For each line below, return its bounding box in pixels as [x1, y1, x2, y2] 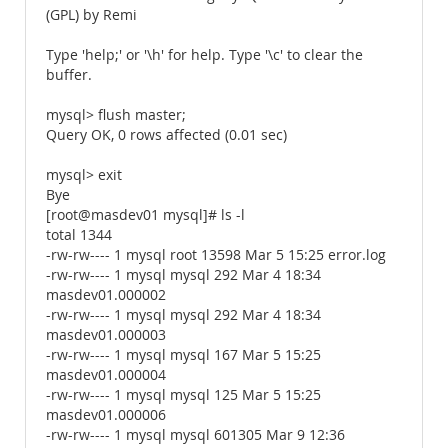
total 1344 [46, 226, 112, 244]
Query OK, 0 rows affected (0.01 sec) [46, 126, 287, 144]
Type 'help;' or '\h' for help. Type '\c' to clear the [46, 46, 363, 64]
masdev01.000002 [46, 286, 166, 304]
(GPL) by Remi [46, 6, 137, 24]
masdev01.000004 [46, 366, 166, 384]
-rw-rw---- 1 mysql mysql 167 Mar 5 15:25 [46, 346, 321, 364]
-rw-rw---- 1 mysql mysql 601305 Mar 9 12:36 [46, 426, 345, 444]
